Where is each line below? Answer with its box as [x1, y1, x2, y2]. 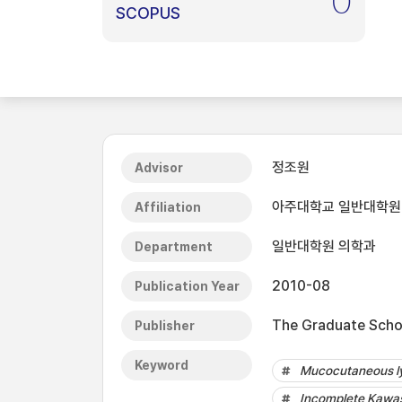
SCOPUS [116, 4, 180, 22]
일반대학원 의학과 [272, 238, 376, 255]
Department [135, 240, 213, 254]
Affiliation [135, 200, 201, 214]
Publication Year [135, 279, 240, 293]
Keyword [135, 358, 188, 372]
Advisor [135, 161, 183, 175]
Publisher [135, 319, 195, 333]
